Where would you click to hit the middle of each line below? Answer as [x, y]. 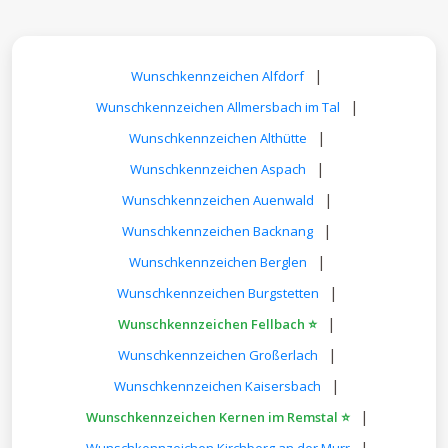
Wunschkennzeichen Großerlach [217, 355]
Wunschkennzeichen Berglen [217, 262]
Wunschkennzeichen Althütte [217, 138]
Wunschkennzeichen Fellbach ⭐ [217, 324]
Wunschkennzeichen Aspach [217, 169]
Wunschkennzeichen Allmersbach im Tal [217, 107]
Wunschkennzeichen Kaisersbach [217, 386]
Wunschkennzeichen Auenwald [217, 200]
